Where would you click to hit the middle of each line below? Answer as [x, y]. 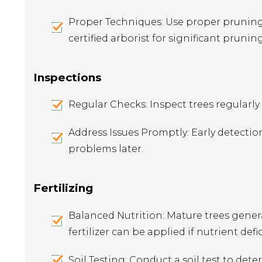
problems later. [106, 149]
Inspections [67, 77]
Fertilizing [63, 188]
